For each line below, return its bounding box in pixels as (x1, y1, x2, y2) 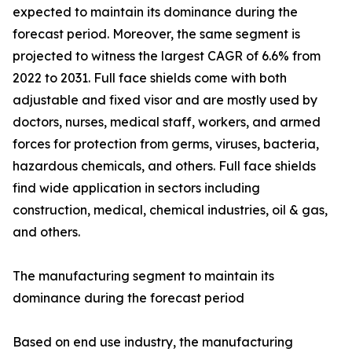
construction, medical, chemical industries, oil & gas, (13, 202, 328, 218)
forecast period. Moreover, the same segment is (13, 26, 300, 42)
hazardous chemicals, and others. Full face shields (13, 158, 316, 174)
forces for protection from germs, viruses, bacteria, (13, 136, 319, 152)
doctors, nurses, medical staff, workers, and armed (13, 114, 321, 130)
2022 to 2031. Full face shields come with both (13, 70, 287, 86)
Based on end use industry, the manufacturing (13, 334, 293, 350)
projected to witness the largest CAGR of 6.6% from (13, 48, 321, 64)
